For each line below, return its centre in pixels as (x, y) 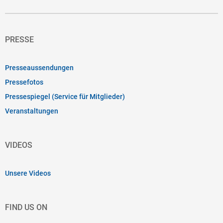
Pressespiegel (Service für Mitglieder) (65, 96)
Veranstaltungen (32, 111)
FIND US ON (26, 207)
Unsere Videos (28, 173)
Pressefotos (24, 82)
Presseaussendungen (39, 67)
